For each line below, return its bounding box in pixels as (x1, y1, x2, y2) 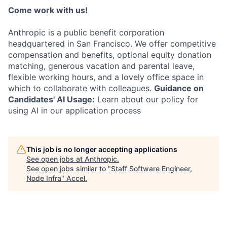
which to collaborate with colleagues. (8, 83, 154, 93)
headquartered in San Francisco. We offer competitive (8, 39, 216, 49)
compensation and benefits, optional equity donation (8, 50, 211, 60)
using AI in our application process (8, 105, 141, 116)
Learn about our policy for (95, 94, 198, 104)
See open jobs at (26, 155, 85, 163)
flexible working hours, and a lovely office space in (8, 72, 204, 82)
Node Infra (26, 174, 61, 182)
